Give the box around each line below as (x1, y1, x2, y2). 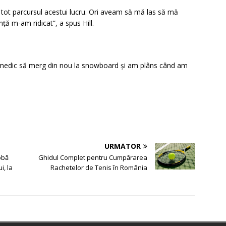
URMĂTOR (104, 141, 141, 151)
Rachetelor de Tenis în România (50, 163, 148, 173)
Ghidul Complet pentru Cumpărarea (38, 153, 148, 162)
